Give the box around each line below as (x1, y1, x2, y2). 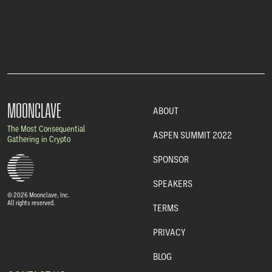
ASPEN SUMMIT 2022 (153, 129, 232, 141)
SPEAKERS (153, 177, 192, 190)
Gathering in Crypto (7, 134, 70, 145)
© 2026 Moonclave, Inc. (7, 190, 70, 199)
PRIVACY (153, 226, 185, 239)
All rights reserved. (7, 198, 55, 207)
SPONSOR (153, 153, 189, 166)
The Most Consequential (7, 123, 85, 135)
